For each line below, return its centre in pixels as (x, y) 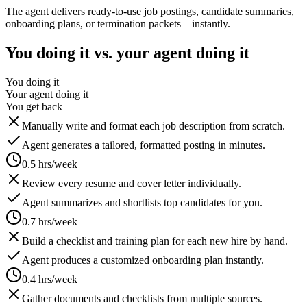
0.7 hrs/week (50, 221)
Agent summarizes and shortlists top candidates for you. (142, 202)
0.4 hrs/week (50, 279)
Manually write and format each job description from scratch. (153, 125)
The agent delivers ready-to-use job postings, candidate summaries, (150, 11)
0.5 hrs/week (50, 164)
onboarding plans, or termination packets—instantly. (118, 23)
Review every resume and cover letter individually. (132, 183)
